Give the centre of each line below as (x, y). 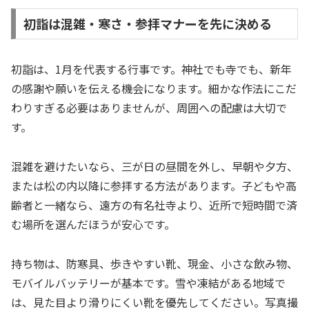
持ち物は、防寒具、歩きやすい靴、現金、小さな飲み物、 (154, 264)
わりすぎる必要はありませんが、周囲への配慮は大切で (149, 108)
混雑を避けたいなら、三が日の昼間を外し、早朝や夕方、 (154, 167)
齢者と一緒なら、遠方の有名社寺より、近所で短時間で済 (154, 205)
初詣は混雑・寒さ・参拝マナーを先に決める (147, 24)
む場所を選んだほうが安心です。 (93, 225)
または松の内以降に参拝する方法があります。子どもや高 (154, 186)
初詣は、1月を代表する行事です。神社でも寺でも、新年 (151, 69)
